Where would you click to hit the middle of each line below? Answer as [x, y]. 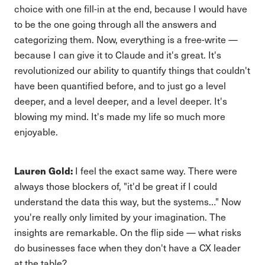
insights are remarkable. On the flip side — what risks [128, 232]
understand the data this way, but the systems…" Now [127, 201]
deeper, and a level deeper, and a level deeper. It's [121, 101]
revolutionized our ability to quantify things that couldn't [132, 70]
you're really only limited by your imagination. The [120, 217]
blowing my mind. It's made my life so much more [120, 116]
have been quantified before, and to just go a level [120, 85]
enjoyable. [36, 132]
